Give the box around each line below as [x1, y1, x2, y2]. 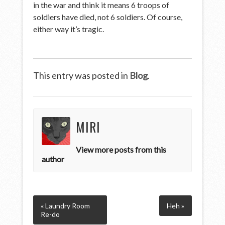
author [42, 154, 65, 164]
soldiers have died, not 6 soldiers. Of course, [33, 12, 183, 22]
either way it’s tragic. [33, 24, 104, 34]
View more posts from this [75, 144, 166, 154]
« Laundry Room [41, 201, 90, 210]
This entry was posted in [33, 69, 130, 81]
